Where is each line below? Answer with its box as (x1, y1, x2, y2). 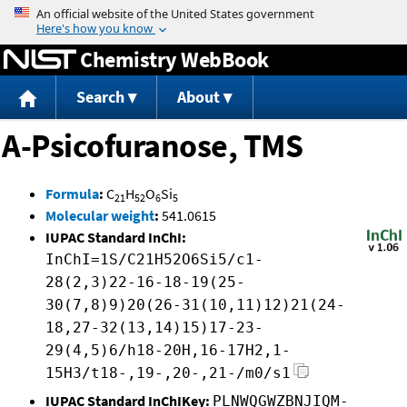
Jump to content (153, 4, 254, 22)
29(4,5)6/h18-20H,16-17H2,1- (45, 342, 291, 360)
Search (75, 86, 124, 108)
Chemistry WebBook (80, 45, 269, 74)
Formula (45, 184, 99, 203)
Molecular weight (45, 206, 154, 225)
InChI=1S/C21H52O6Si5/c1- (45, 251, 263, 269)
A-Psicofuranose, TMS (2, 125, 303, 167)
